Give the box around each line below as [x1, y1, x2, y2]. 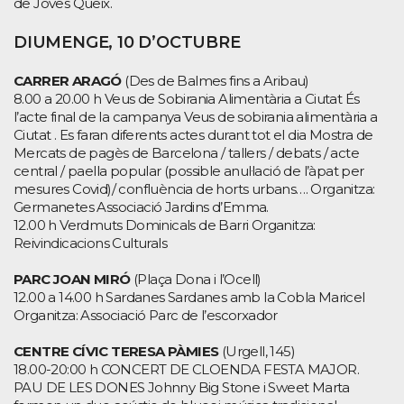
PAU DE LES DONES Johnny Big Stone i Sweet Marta [14, 378, 350, 396]
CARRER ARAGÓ [14, 71, 122, 89]
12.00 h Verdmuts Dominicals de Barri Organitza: [14, 216, 316, 234]
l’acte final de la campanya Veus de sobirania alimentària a [14, 107, 378, 125]
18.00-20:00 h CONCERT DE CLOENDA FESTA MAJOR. [14, 360, 359, 378]
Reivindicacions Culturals [14, 234, 167, 252]
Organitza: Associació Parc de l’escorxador [14, 306, 278, 324]
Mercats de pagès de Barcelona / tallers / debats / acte [14, 143, 359, 161]
